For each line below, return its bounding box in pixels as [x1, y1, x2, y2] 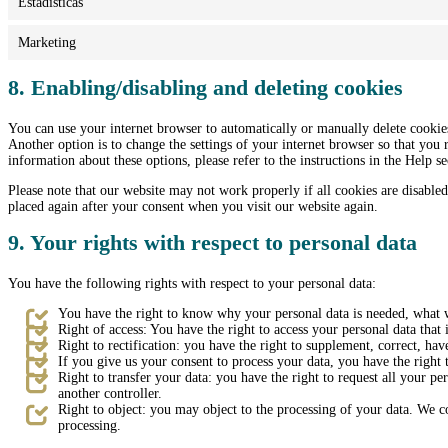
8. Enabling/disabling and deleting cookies [8, 75, 403, 101]
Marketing [18, 34, 76, 50]
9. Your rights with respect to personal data [8, 230, 417, 256]
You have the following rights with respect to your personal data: [8, 276, 376, 292]
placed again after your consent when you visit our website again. [8, 199, 378, 215]
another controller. [58, 386, 163, 402]
